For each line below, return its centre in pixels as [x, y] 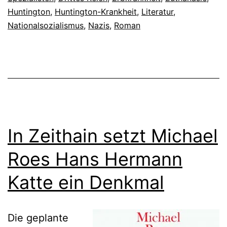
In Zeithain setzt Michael [113, 136]
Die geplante [38, 218]
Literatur [157, 11]
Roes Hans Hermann [95, 159]
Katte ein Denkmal [86, 182]
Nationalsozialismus [46, 25]
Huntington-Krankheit [96, 11]
